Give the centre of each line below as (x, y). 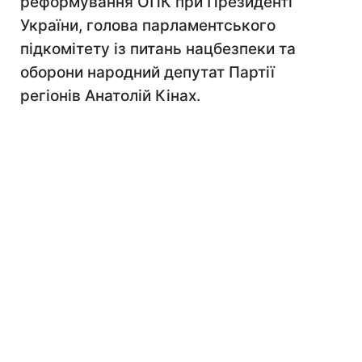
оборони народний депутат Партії (147, 72)
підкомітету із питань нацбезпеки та (158, 49)
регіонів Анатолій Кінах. (110, 96)
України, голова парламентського (148, 25)
